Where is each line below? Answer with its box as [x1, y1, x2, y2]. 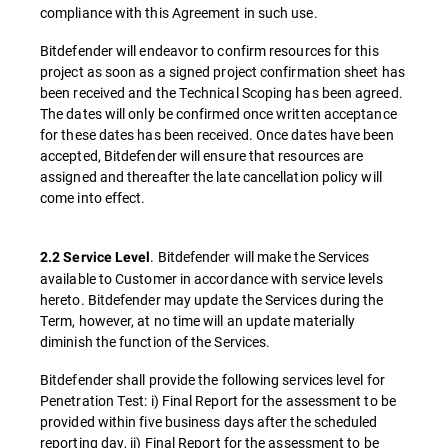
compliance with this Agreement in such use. [40, 3, 318, 22]
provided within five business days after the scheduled [40, 412, 378, 431]
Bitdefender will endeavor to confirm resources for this [40, 41, 379, 60]
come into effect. [40, 188, 146, 207]
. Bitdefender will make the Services [150, 247, 370, 266]
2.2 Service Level [40, 249, 151, 265]
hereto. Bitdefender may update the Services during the [40, 290, 384, 309]
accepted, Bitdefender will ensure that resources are [40, 146, 364, 165]
